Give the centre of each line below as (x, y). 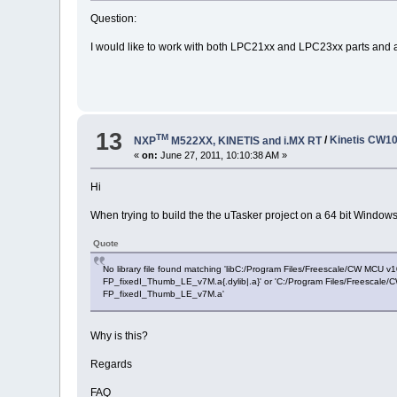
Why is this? (120, 335)
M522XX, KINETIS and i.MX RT (245, 140)
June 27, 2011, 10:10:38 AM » (223, 155)
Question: (114, 18)
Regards (112, 364)
